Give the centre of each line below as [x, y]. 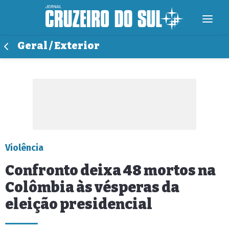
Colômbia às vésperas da [92, 187]
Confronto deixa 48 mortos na [110, 170]
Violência [24, 148]
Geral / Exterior [59, 46]
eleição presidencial [79, 204]
